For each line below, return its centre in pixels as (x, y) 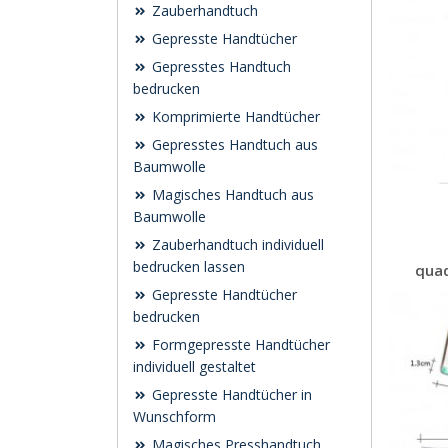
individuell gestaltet (194, 366)
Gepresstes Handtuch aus (233, 144)
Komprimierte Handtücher (234, 116)
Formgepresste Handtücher (239, 344)
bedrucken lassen (189, 266)
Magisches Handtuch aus (231, 194)
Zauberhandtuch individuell (236, 244)
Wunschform (174, 416)
